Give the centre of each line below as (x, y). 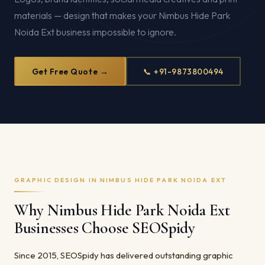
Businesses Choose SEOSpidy (105, 228)
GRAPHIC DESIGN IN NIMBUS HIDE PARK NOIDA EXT (120, 180)
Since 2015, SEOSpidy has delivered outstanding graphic (124, 255)
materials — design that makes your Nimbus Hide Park (122, 15)
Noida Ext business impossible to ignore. (95, 32)
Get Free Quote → (70, 71)
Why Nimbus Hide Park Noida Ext (122, 210)
